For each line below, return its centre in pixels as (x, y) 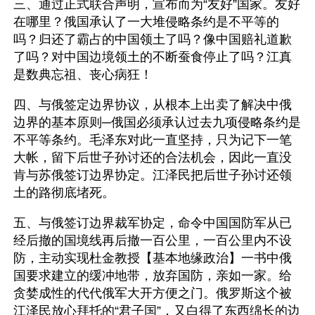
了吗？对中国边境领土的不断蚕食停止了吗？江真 (153, 57)
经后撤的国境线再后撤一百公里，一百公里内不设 (153, 240)
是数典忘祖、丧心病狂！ (83, 75)
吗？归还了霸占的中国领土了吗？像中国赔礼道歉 (153, 39)
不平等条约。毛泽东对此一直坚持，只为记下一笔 (153, 140)
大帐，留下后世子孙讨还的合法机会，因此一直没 (153, 157)
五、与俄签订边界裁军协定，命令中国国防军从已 (153, 223)
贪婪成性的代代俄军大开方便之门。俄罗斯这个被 (153, 293)
